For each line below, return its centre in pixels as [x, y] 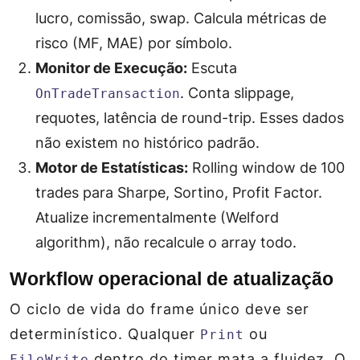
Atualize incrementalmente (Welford [157, 217]
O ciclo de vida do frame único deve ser [160, 309]
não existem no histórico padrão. [147, 143]
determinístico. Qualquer [105, 334]
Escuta [212, 68]
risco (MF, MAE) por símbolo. [134, 43]
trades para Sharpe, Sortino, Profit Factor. [179, 192]
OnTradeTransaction [108, 94]
